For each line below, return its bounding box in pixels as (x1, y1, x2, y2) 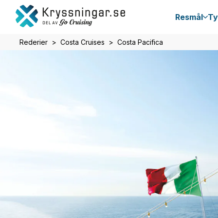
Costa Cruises (60, 38, 105, 46)
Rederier (19, 38, 48, 46)
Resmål (175, 12, 203, 22)
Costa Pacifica (117, 38, 163, 46)
